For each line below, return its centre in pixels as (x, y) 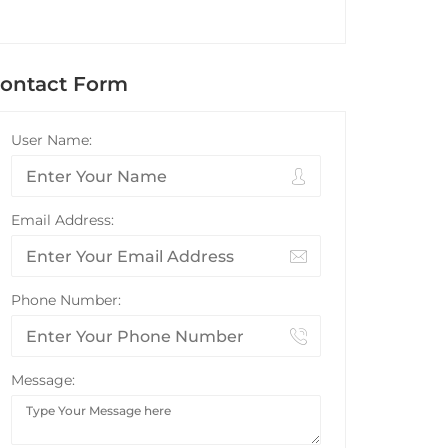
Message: (43, 380)
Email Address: (62, 220)
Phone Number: (66, 300)
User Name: (51, 140)
